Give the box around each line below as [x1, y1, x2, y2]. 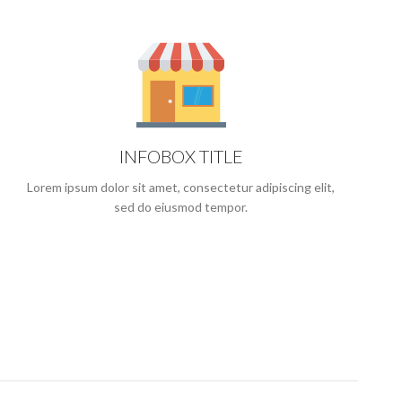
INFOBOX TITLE [118, 144, 243, 167]
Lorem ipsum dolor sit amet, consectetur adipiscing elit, [27, 179, 336, 195]
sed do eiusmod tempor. [114, 198, 249, 214]
